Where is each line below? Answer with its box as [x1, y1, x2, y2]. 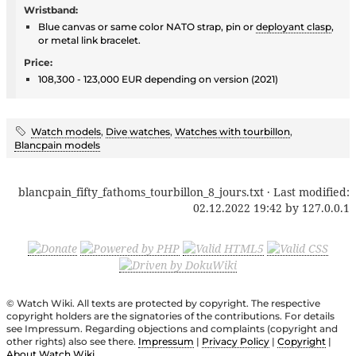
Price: [24, 56, 52, 68]
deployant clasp [256, 20, 331, 33]
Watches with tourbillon [175, 125, 290, 137]
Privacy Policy [202, 335, 269, 348]
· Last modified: [264, 184, 350, 199]
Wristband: [24, 3, 78, 16]
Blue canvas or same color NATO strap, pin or [38, 20, 256, 33]
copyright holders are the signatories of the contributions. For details [6, 310, 335, 323]
